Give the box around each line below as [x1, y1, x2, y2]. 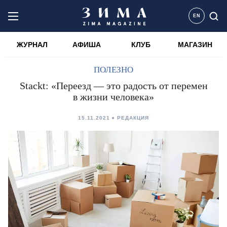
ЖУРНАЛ [17, 41, 48, 49]
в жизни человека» [73, 91, 154, 102]
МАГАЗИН [177, 41, 212, 49]
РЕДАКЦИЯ [117, 115, 149, 121]
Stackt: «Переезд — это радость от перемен [19, 80, 208, 91]
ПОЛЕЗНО [94, 65, 133, 74]
